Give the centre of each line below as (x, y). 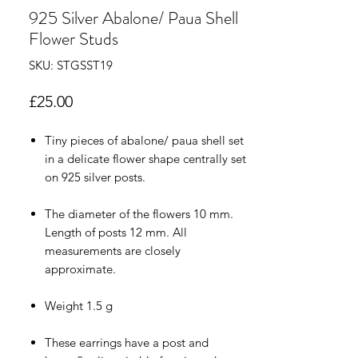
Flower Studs (74, 38)
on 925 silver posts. (95, 177)
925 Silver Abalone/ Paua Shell (133, 18)
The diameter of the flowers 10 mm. (139, 213)
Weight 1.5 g (79, 305)
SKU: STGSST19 (71, 65)
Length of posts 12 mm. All (116, 232)
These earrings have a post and (127, 342)
